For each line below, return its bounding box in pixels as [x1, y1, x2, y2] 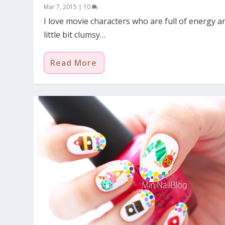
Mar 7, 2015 [44, 2, 77, 11]
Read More [50, 57, 97, 68]
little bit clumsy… [44, 29, 106, 40]
